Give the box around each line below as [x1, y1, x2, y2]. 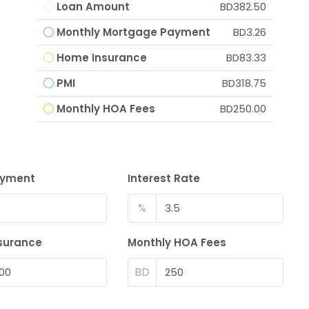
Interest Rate [128, 170, 201, 186]
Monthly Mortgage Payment [56, 24, 210, 39]
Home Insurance [56, 50, 147, 65]
